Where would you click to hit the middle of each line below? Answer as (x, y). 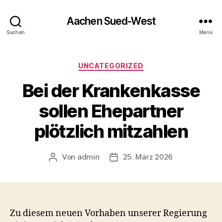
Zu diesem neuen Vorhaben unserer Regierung (109, 213)
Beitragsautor (77, 157)
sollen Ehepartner (111, 111)
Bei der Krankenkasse (111, 90)
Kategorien (133, 64)
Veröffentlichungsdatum (156, 157)
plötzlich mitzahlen (111, 131)
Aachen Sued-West (111, 21)
